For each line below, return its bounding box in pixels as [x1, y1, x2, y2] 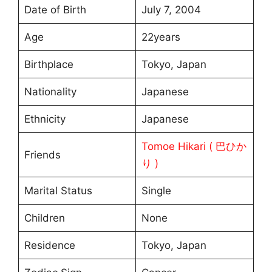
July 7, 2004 [141, 4, 201, 16]
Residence [24, 239, 75, 252]
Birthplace [24, 58, 73, 71]
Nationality [24, 86, 76, 98]
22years [141, 31, 180, 44]
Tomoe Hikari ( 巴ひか [141, 140, 246, 153]
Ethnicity [24, 113, 66, 126]
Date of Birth [24, 4, 86, 16]
